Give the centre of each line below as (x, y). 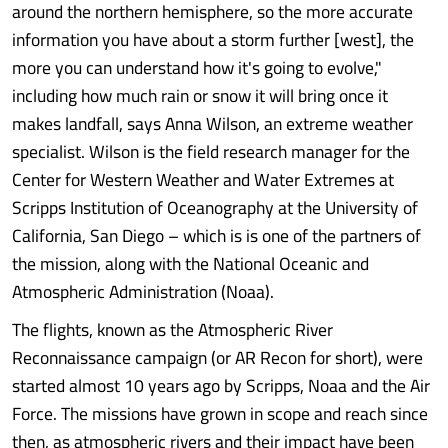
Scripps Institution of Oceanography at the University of (215, 207)
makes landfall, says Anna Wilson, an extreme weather (212, 123)
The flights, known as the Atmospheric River (172, 329)
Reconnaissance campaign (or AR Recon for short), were (217, 357)
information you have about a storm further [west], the (213, 39)
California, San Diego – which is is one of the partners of (216, 235)
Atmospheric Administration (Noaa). (143, 291)
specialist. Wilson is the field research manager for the (211, 151)
